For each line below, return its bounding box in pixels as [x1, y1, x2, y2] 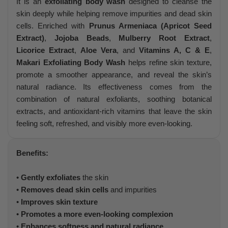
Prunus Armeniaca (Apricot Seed [89, 21, 212, 30]
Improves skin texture [21, 197, 98, 206]
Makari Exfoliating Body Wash [16, 58, 126, 67]
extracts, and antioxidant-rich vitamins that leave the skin [16, 106, 212, 116]
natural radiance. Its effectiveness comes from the [16, 82, 212, 91]
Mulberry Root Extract [119, 33, 210, 42]
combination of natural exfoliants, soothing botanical [16, 94, 212, 103]
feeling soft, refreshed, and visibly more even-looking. [16, 119, 192, 128]
